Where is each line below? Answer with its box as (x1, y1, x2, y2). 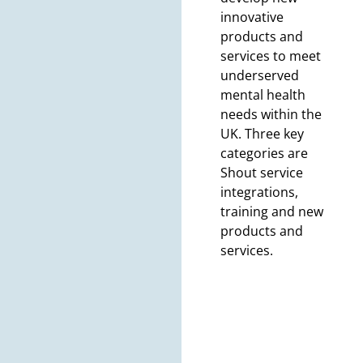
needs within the (220, 105, 322, 124)
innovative (220, 8, 284, 27)
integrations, (220, 183, 298, 202)
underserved (220, 66, 299, 85)
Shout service (220, 164, 303, 182)
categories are (220, 144, 308, 163)
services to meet (220, 47, 321, 66)
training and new (220, 203, 323, 221)
